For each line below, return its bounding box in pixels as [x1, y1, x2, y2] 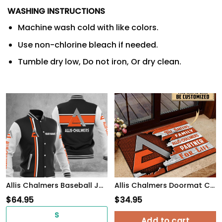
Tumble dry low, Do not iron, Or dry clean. [17, 56, 183, 68]
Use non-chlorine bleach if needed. [17, 39, 158, 51]
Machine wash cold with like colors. [17, 22, 159, 34]
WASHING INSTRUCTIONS [7, 5, 105, 17]
